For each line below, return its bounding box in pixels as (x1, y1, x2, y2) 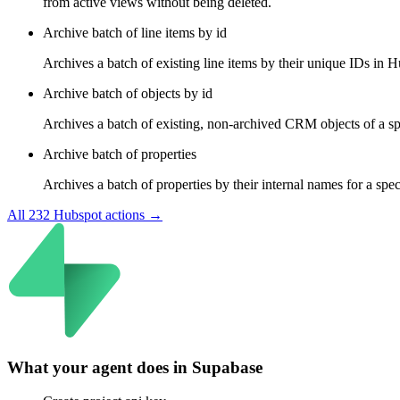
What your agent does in (7, 357, 192, 377)
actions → (102, 206, 162, 222)
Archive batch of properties (43, 146, 196, 162)
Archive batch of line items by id (43, 24, 227, 40)
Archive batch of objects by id (43, 85, 212, 101)
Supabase (192, 357, 262, 377)
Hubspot (54, 206, 102, 222)
